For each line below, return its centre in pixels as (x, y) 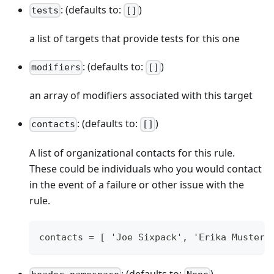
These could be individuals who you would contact (146, 168)
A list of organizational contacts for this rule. (132, 153)
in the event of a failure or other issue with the (137, 184)
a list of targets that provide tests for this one (135, 39)
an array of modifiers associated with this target (141, 96)
